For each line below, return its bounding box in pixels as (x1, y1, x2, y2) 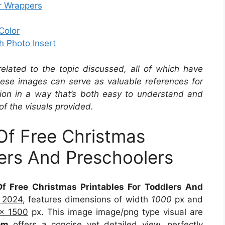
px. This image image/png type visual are (28, 206, 203, 217)
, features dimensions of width (22, 194, 151, 204)
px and (171, 194, 203, 204)
